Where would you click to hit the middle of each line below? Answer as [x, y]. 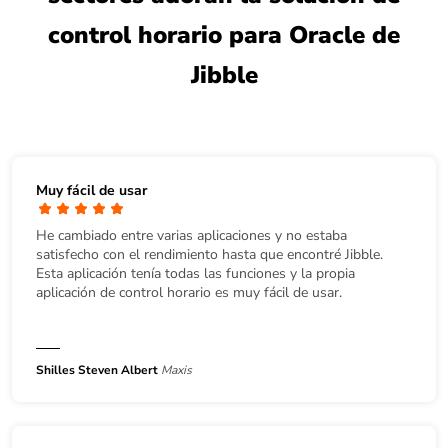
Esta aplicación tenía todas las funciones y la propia [195, 273]
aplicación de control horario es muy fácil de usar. [189, 292]
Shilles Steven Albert [97, 369]
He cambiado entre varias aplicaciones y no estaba [191, 235]
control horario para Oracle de [224, 35]
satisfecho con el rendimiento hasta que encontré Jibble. [209, 254]
